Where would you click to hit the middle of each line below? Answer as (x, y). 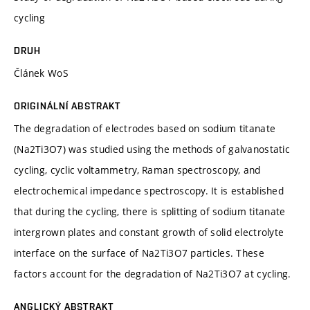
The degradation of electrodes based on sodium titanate (145, 128)
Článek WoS (41, 73)
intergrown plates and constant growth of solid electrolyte (149, 232)
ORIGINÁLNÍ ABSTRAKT (67, 106)
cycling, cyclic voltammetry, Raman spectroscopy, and (137, 170)
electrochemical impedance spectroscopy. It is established (149, 190)
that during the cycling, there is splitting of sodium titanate (150, 211)
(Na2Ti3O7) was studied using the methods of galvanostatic (152, 149)
